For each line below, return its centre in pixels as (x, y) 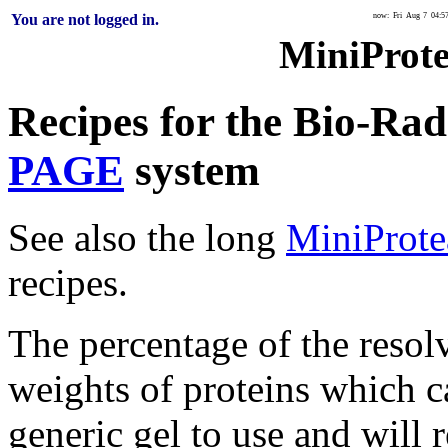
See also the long (147, 237)
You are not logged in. (85, 19)
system (192, 170)
